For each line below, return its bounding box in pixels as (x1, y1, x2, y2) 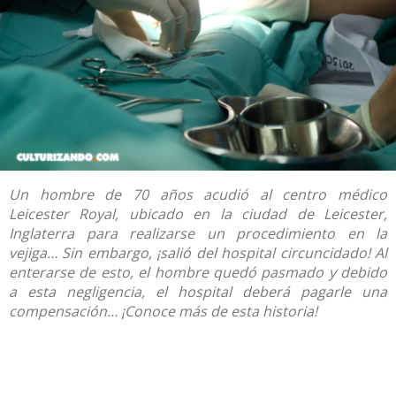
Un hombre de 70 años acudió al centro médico (9, 185, 387, 205)
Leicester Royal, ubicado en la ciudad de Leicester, (9, 204, 387, 225)
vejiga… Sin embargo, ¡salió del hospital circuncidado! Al (9, 243, 387, 263)
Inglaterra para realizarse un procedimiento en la (9, 224, 387, 244)
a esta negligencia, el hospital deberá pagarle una (9, 282, 387, 302)
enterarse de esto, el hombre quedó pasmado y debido (9, 263, 387, 283)
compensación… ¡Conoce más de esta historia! (9, 301, 317, 322)
